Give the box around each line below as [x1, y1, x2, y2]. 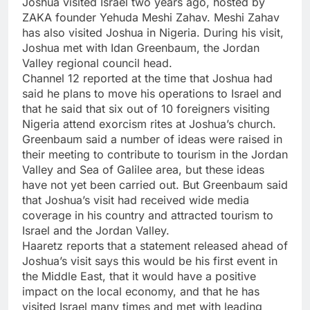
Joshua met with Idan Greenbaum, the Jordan [22, 40, 259, 55]
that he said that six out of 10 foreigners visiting [22, 101, 270, 116]
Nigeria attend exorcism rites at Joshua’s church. [22, 116, 276, 131]
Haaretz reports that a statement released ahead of [22, 238, 288, 253]
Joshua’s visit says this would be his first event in [22, 253, 277, 268]
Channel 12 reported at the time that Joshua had [22, 71, 273, 85]
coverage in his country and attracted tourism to [22, 208, 273, 222]
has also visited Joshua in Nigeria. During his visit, [22, 25, 284, 39]
